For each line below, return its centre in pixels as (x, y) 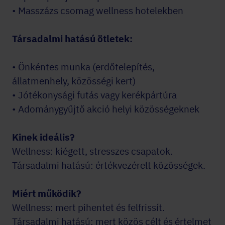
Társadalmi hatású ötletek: (72, 39)
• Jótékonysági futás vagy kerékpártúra (94, 95)
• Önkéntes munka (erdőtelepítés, (83, 67)
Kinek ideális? (43, 137)
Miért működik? (47, 193)
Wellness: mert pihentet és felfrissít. (88, 207)
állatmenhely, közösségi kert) (74, 81)
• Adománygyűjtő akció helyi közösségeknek (106, 109)
